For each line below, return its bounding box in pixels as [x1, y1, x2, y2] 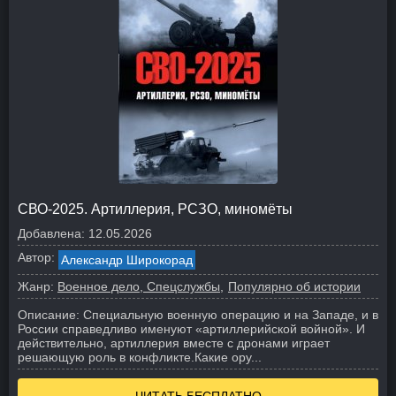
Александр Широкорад [61, 253, 193, 267]
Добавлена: [18, 226, 85, 240]
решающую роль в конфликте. [18, 350, 194, 364]
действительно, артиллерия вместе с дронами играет [18, 336, 330, 350]
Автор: [18, 250, 55, 264]
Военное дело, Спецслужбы [57, 279, 220, 293]
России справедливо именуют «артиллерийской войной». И [18, 322, 365, 336]
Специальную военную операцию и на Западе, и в [83, 308, 378, 322]
